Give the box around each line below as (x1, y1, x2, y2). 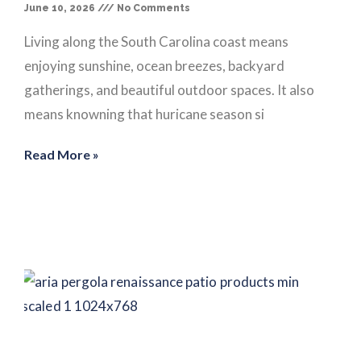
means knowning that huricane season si (24, 105, 264, 122)
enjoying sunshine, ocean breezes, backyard (24, 56, 284, 74)
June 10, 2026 (24, 2, 98, 14)
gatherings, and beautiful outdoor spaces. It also (24, 81, 314, 98)
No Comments (114, 2, 190, 14)
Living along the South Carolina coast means (24, 32, 288, 50)
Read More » (24, 146, 99, 162)
